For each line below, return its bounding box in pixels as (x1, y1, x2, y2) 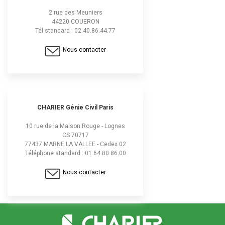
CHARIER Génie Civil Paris (37, 104, 114, 111)
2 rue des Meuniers (48, 9, 102, 16)
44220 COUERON (51, 18, 99, 25)
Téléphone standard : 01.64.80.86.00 (25, 150, 126, 157)
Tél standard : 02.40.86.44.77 (35, 27, 116, 34)
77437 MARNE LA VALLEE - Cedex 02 (25, 141, 126, 148)
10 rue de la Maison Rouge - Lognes (26, 123, 125, 130)
